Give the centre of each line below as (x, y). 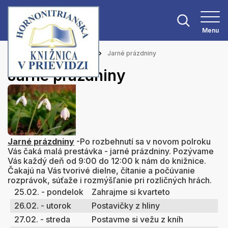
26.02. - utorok (43, 206)
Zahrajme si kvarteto (131, 192)
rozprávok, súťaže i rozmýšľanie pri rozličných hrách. (110, 180)
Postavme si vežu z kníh (137, 219)
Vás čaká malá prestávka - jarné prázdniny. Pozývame (111, 151)
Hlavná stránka (30, 53)
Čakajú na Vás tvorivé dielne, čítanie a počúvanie (101, 170)
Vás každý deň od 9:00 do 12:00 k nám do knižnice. (107, 161)
